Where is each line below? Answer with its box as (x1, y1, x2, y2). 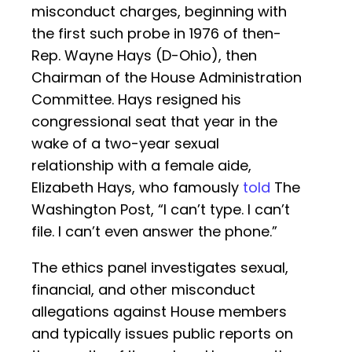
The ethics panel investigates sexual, (31, 258, 288, 278)
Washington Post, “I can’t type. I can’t (31, 200, 290, 220)
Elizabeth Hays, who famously (31, 178, 243, 198)
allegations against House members (31, 302, 287, 322)
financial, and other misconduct (31, 280, 255, 300)
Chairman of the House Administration (31, 68, 302, 88)
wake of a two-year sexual (31, 134, 219, 154)
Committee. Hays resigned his (31, 90, 241, 110)
